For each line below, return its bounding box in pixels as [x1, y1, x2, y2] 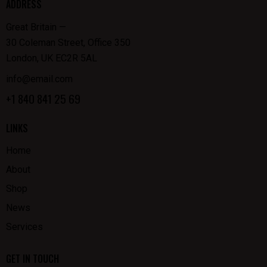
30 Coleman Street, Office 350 [6, 36, 131, 48]
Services [6, 221, 43, 233]
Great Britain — [6, 21, 66, 33]
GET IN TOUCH [6, 251, 59, 266]
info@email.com [6, 73, 73, 85]
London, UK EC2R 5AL [6, 52, 97, 64]
